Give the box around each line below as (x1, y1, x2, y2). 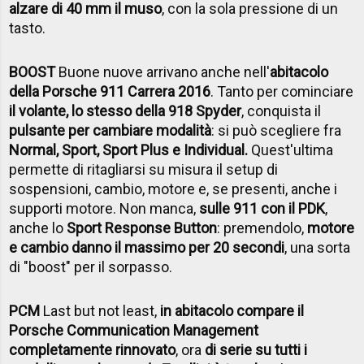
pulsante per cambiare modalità (9, 121, 212, 139)
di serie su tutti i (205, 340, 308, 358)
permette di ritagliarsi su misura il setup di (9, 160, 279, 178)
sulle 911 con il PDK (199, 199, 326, 217)
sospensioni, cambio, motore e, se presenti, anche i (9, 180, 338, 197)
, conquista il (241, 102, 322, 119)
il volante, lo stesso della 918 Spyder (9, 102, 242, 119)
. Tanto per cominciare (210, 82, 354, 100)
